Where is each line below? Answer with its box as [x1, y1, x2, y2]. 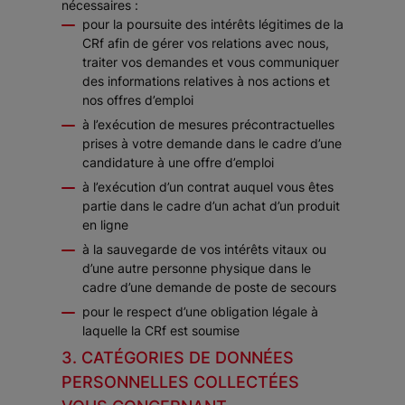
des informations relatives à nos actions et [82, 73, 330, 89]
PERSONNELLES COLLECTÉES [61, 372, 299, 391]
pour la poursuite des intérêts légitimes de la [82, 16, 344, 32]
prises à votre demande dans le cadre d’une [82, 136, 342, 151]
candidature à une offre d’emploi [82, 155, 274, 170]
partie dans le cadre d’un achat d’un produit [82, 198, 340, 213]
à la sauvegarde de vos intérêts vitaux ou [82, 241, 326, 257]
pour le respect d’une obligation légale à [82, 304, 318, 319]
